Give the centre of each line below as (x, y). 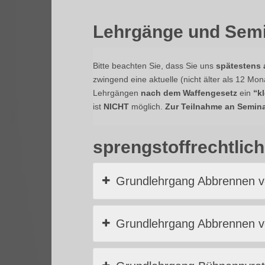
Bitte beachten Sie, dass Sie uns (154, 65)
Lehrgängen (117, 93)
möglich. (147, 106)
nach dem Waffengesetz (189, 93)
